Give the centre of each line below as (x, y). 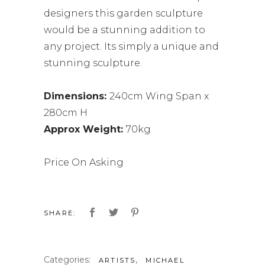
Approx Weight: (85, 130)
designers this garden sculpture (123, 14)
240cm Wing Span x (159, 96)
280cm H (66, 113)
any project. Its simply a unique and (131, 47)
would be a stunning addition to (125, 30)
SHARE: (60, 213)
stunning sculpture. (93, 63)
